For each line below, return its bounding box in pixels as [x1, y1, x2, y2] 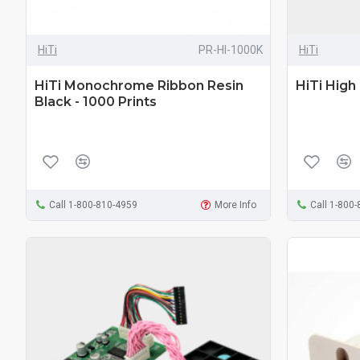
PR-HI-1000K [198, 43, 263, 56]
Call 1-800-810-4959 [48, 198, 137, 211]
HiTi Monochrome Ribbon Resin [35, 77, 243, 93]
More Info [215, 198, 257, 211]
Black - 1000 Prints [35, 93, 157, 109]
